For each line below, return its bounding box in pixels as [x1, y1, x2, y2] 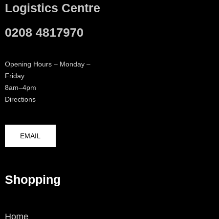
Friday [5, 72, 24, 80]
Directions [5, 95, 36, 104]
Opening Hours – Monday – [5, 60, 90, 68]
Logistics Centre [5, 1, 100, 15]
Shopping [5, 173, 61, 187]
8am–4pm [5, 84, 36, 92]
